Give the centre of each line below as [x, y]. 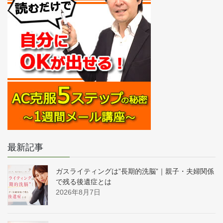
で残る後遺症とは [84, 181]
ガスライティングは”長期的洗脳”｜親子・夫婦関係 [135, 171]
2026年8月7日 [78, 192]
